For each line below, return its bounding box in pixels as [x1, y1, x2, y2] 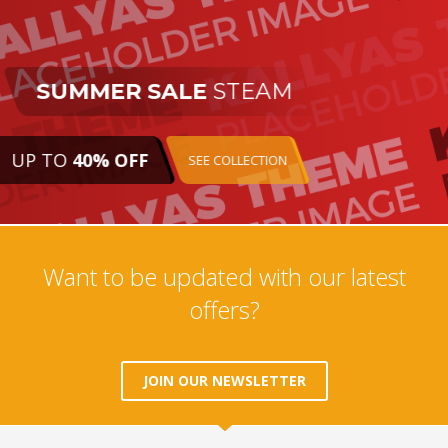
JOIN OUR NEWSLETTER [142, 371, 306, 391]
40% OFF [72, 148, 149, 173]
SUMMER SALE [36, 78, 208, 106]
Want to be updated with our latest [42, 260, 406, 294]
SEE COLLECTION [188, 151, 288, 170]
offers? [188, 293, 260, 327]
